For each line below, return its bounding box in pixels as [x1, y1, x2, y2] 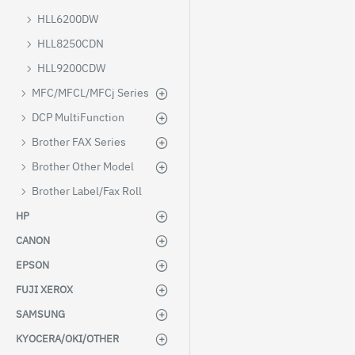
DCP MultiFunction [32, 110, 124, 124]
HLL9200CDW [37, 61, 105, 75]
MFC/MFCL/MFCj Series [32, 86, 149, 100]
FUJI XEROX [16, 283, 73, 296]
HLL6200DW [37, 12, 98, 26]
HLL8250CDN [37, 36, 104, 51]
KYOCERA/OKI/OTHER [16, 332, 119, 345]
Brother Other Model [32, 159, 134, 174]
